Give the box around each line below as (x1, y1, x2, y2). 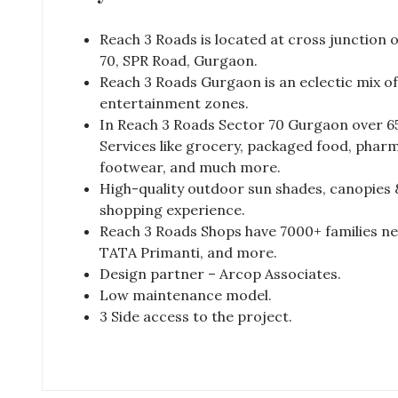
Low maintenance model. (99, 286, 272, 304)
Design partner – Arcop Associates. (99, 265, 341, 283)
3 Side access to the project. (99, 307, 292, 325)
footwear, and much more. (99, 158, 281, 176)
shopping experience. (99, 201, 245, 219)
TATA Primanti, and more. (99, 243, 277, 261)
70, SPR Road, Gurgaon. (99, 52, 258, 69)
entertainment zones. (99, 94, 249, 112)
